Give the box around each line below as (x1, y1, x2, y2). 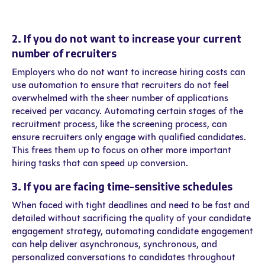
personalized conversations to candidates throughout (12, 251, 235, 263)
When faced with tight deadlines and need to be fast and (12, 199, 250, 211)
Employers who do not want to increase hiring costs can (12, 66, 245, 78)
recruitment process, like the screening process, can (12, 118, 227, 130)
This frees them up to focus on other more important (12, 144, 231, 156)
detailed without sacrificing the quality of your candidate (12, 212, 251, 224)
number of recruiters (12, 47, 117, 60)
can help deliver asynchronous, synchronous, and (12, 238, 217, 250)
